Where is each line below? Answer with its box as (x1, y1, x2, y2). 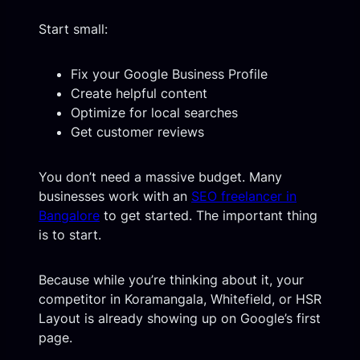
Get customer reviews (71, 124, 204, 141)
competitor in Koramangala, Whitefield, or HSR (39, 291, 321, 308)
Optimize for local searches (71, 104, 238, 121)
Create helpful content (71, 85, 207, 102)
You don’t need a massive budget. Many (39, 169, 282, 186)
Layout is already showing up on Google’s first (39, 310, 321, 327)
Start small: (39, 21, 108, 38)
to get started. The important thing (100, 207, 317, 224)
